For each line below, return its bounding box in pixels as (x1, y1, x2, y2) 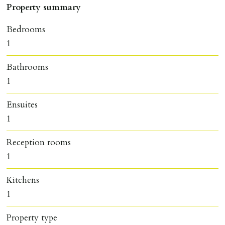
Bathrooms (7, 61, 49, 73)
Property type (7, 211, 58, 223)
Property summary (7, 1, 81, 13)
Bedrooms (7, 23, 46, 35)
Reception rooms (7, 136, 71, 148)
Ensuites (7, 98, 38, 110)
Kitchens (7, 174, 40, 186)
